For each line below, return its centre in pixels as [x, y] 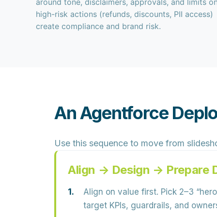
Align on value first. [121, 192]
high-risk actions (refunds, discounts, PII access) [125, 14]
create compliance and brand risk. [99, 26]
